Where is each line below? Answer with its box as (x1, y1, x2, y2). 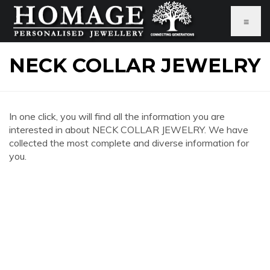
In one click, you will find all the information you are (9, 110, 225, 122)
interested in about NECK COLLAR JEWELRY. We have (9, 124, 248, 136)
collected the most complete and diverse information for (9, 137, 249, 149)
